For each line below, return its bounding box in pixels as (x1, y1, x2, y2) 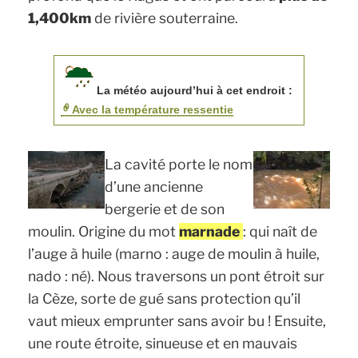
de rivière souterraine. (91, 10, 239, 27)
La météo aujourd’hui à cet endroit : (97, 84, 293, 97)
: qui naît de (243, 223, 318, 241)
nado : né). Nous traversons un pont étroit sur (28, 268, 325, 285)
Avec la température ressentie (72, 103, 234, 117)
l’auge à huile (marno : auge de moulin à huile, (28, 245, 320, 263)
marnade (179, 223, 244, 241)
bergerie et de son (105, 201, 225, 218)
